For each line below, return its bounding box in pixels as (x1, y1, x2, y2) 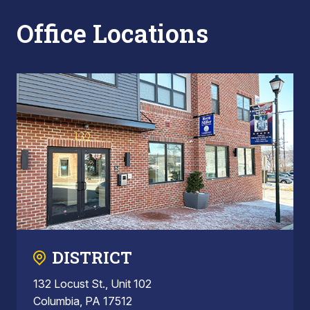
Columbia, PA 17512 (33, 293, 132, 308)
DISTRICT (52, 246, 132, 268)
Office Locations (17, 17, 208, 50)
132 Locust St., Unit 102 (33, 276, 152, 291)
